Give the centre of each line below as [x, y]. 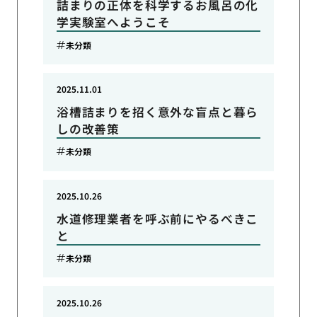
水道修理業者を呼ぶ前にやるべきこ [157, 218]
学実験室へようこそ [113, 22]
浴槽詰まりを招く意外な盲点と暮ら [157, 111]
